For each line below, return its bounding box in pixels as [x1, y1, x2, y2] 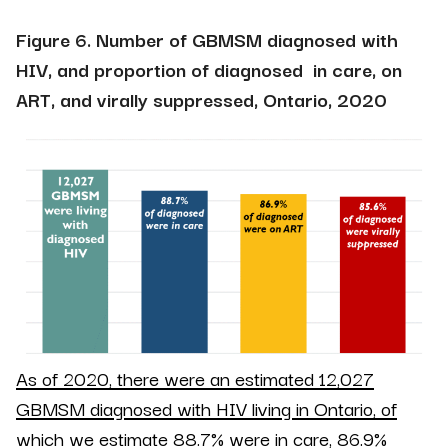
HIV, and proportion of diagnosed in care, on [16, 54, 402, 85]
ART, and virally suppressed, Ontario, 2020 [16, 84, 387, 115]
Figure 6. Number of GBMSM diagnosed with [16, 24, 398, 55]
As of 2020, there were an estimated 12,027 [16, 362, 374, 393]
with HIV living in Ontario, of [172, 392, 397, 423]
